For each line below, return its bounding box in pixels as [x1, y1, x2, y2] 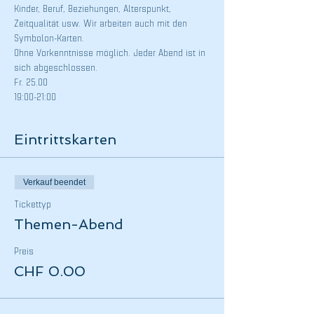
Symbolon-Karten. [14, 34, 84, 44]
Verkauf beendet [23, 177, 86, 187]
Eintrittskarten [14, 131, 116, 148]
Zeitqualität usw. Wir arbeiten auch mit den [14, 19, 190, 29]
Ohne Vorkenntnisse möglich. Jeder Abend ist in [14, 48, 208, 59]
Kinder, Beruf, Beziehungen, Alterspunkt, [14, 4, 174, 15]
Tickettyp [14, 200, 51, 210]
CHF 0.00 [14, 263, 86, 280]
